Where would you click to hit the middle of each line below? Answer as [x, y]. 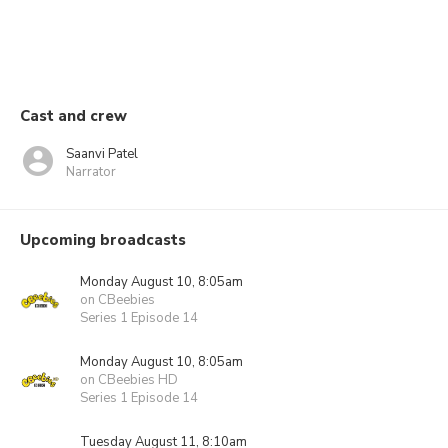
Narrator [91, 171]
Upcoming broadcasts [103, 240]
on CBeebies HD [129, 380]
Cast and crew [73, 116]
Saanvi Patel [102, 153]
